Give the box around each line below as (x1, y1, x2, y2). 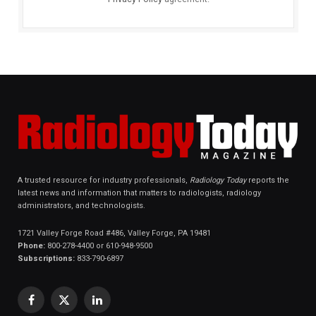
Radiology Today (190, 176, 248, 186)
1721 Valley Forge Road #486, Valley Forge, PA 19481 (18, 229, 211, 238)
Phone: (18, 241, 45, 251)
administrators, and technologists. (18, 201, 145, 211)
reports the (248, 176, 289, 186)
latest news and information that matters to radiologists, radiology (18, 188, 261, 198)
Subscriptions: (18, 254, 75, 264)
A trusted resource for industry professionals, (18, 176, 190, 186)
